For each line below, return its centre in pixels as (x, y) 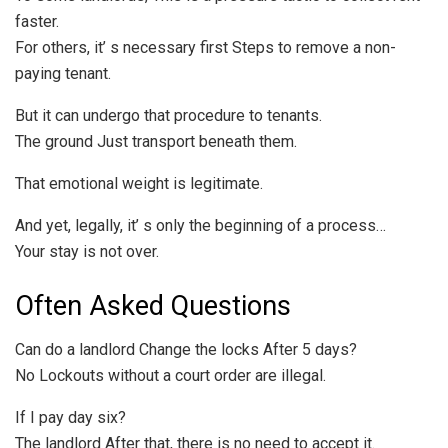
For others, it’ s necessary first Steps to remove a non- (205, 48)
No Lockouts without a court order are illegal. (170, 376)
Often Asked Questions (153, 305)
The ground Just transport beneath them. (156, 142)
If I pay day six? (70, 418)
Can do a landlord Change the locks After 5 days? (186, 350)
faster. (37, 22)
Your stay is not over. (87, 252)
